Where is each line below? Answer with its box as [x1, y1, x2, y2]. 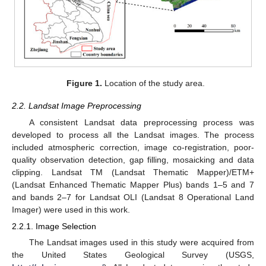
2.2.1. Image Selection [12, 221, 96, 232]
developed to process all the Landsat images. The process [12, 130, 254, 140]
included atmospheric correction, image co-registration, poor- [12, 142, 254, 153]
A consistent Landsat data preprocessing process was [28, 118, 254, 128]
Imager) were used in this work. [12, 205, 130, 215]
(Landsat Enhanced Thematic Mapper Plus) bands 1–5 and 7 [12, 180, 254, 190]
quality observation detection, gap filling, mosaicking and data [12, 155, 254, 165]
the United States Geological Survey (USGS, [12, 250, 254, 260]
